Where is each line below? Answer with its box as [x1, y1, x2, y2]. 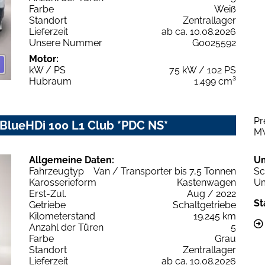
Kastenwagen [177, 176, 236, 188]
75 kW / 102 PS [169, 64, 236, 76]
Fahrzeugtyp [29, 165, 84, 177]
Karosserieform [29, 176, 96, 188]
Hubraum [29, 75, 72, 87]
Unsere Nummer [29, 37, 102, 49]
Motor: [29, 53, 59, 64]
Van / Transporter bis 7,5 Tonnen [93, 165, 236, 177]
